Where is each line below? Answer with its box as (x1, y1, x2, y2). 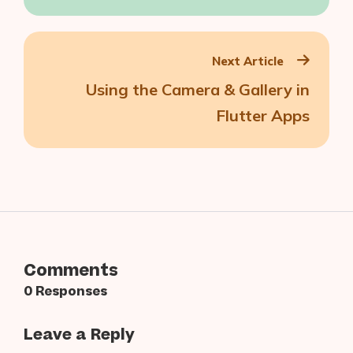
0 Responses (24, 282, 107, 300)
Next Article (212, 53, 284, 69)
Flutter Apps (216, 105, 310, 125)
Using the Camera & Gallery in (86, 79, 310, 99)
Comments (24, 258, 118, 282)
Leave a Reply (24, 323, 135, 346)
